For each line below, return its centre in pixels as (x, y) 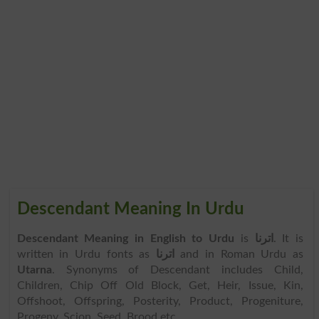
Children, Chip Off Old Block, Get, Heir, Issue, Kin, (160, 285)
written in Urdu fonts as (86, 254)
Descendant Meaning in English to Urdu (126, 238)
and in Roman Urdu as (239, 254)
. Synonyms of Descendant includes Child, (177, 270)
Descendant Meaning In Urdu (130, 209)
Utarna (34, 270)
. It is (288, 238)
